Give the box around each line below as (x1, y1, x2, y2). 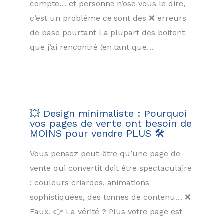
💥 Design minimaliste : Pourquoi (30, 107, 187, 119)
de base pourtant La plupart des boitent (30, 28, 185, 38)
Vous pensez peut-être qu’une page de (30, 148, 180, 158)
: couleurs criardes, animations (30, 177, 149, 187)
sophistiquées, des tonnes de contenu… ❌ (30, 192, 191, 202)
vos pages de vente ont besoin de (30, 117, 192, 129)
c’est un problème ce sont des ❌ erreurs (30, 13, 186, 23)
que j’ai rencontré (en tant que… (30, 42, 154, 52)
